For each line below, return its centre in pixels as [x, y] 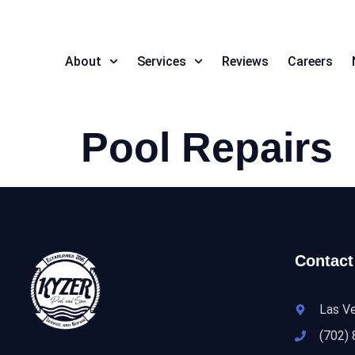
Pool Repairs [207, 148]
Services [162, 61]
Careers [311, 61]
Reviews [246, 61]
